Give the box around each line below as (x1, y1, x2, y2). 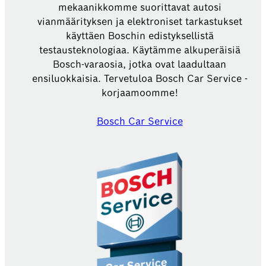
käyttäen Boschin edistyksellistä (65, 30, 214, 42)
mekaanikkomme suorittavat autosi (58, 1, 221, 14)
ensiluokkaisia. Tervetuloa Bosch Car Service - (31, 72, 248, 85)
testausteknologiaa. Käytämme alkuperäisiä (39, 44, 240, 56)
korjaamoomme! (101, 87, 178, 99)
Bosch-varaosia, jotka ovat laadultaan (53, 58, 227, 71)
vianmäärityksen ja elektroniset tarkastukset (37, 15, 242, 28)
